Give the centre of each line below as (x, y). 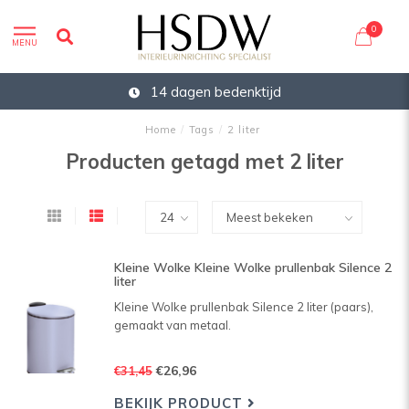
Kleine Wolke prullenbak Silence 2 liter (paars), (244, 307)
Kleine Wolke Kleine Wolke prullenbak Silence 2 (253, 267)
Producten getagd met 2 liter (204, 162)
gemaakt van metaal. (173, 325)
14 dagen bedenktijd (214, 91)
